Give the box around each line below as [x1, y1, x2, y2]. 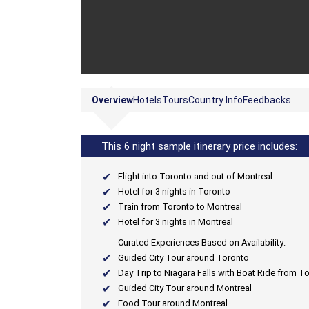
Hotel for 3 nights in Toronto [118, 186, 230, 197]
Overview [92, 94, 133, 106]
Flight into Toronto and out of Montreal [118, 171, 272, 181]
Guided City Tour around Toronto [118, 252, 249, 263]
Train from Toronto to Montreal [118, 201, 242, 212]
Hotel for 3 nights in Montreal [118, 217, 233, 227]
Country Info [188, 94, 243, 106]
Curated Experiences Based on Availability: [118, 237, 286, 248]
